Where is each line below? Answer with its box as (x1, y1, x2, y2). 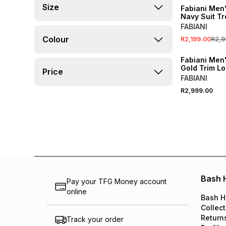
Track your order (67, 215, 124, 223)
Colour (42, 34, 69, 44)
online (67, 187, 87, 196)
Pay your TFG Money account (67, 177, 166, 186)
